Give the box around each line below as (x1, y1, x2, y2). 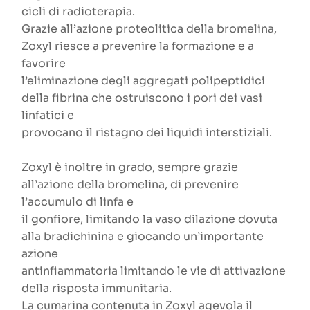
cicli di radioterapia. (21, 4, 136, 19)
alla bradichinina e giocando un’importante (21, 229, 264, 244)
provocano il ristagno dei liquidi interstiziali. (21, 125, 273, 140)
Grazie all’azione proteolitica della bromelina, (21, 21, 277, 37)
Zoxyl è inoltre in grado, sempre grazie (21, 160, 239, 175)
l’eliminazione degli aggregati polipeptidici (21, 73, 266, 89)
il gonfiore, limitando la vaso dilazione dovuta (21, 212, 278, 227)
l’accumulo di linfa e (21, 194, 134, 210)
